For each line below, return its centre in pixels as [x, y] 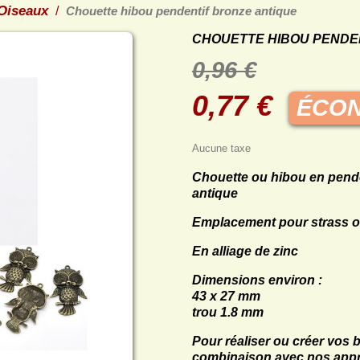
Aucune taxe [221, 149]
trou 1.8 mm [228, 313]
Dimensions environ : [257, 280]
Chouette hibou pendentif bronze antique [181, 11]
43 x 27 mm [226, 297]
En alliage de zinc [245, 252]
